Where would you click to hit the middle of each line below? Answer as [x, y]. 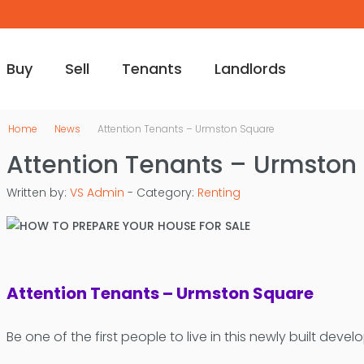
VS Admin [97, 193]
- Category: [160, 193]
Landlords [250, 68]
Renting [219, 193]
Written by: [38, 193]
